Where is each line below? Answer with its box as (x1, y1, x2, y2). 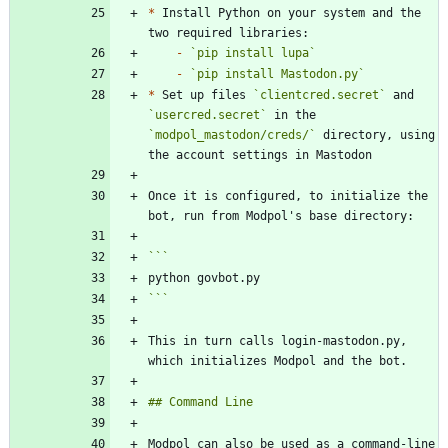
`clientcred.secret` (253, 88, 386, 103)
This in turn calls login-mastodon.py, (148, 334, 407, 349)
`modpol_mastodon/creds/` (148, 128, 316, 143)
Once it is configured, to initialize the (148, 189, 428, 204)
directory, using (316, 128, 435, 143)
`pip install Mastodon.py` (190, 67, 365, 82)
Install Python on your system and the (155, 6, 421, 21)
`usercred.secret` (148, 108, 267, 123)
